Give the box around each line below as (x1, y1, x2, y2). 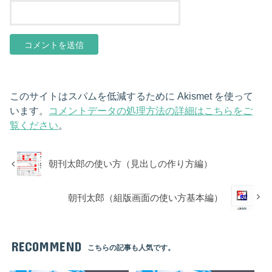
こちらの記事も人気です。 (87, 243, 175, 253)
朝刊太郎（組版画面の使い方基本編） (68, 192, 223, 203)
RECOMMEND (10, 239, 81, 254)
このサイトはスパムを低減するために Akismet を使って (10, 90, 254, 101)
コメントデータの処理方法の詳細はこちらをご (49, 104, 253, 116)
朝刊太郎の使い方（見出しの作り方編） (49, 159, 213, 169)
